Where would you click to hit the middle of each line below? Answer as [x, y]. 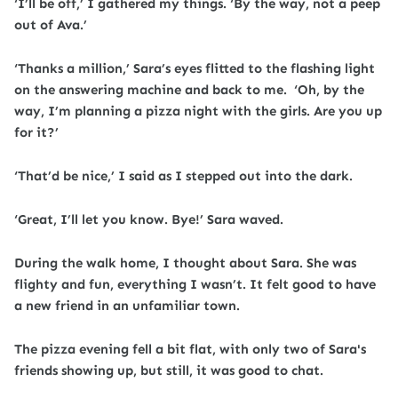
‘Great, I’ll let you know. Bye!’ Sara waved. [149, 219]
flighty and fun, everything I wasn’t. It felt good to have [195, 284]
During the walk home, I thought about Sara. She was [185, 263]
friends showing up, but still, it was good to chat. [169, 370]
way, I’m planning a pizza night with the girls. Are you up [198, 111]
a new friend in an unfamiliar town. [127, 306]
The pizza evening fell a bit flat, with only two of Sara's [190, 349]
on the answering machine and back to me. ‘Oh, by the [189, 90]
